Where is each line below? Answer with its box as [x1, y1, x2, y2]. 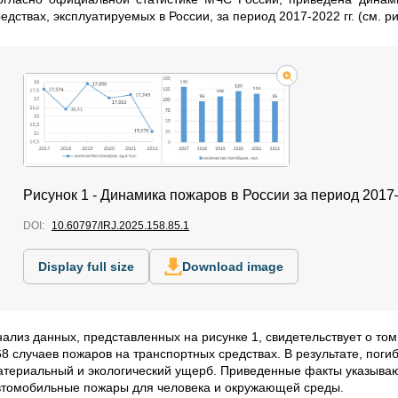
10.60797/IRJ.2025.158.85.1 [52, 219, 189, 233]
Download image [182, 259, 283, 275]
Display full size [38, 259, 134, 275]
